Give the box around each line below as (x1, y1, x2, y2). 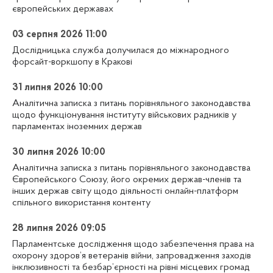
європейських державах (12, 4, 113, 15)
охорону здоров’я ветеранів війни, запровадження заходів (12, 250, 251, 261)
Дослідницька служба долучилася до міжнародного (12, 46, 229, 56)
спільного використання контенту (12, 197, 151, 208)
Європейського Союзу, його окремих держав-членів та (12, 174, 241, 185)
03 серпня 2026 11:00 (12, 30, 107, 40)
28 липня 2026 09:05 (12, 223, 106, 233)
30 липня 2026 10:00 (12, 147, 105, 157)
